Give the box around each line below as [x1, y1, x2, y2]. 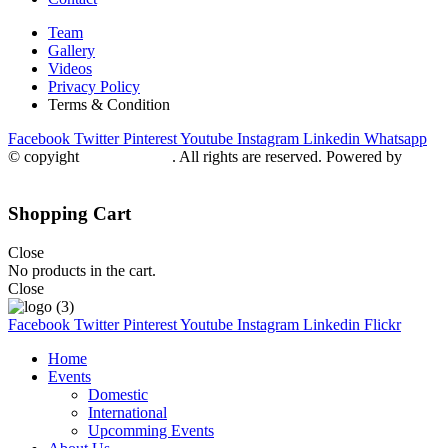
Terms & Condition [48, 96, 170, 114]
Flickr [364, 315, 401, 333]
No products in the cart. [8, 261, 156, 279]
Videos [48, 60, 92, 78]
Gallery [48, 42, 95, 60]
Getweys [8, 166, 64, 184]
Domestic [88, 385, 148, 403]
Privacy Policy [48, 78, 140, 96]
